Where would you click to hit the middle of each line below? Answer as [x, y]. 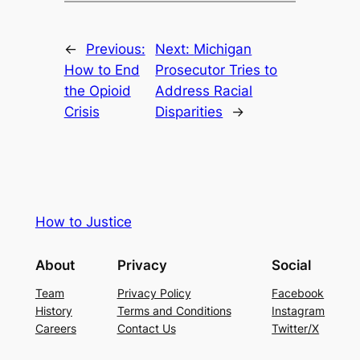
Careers [55, 328]
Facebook [298, 292]
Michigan [223, 49]
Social [292, 265]
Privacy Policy [154, 292]
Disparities [189, 112]
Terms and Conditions [174, 310]
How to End [102, 70]
